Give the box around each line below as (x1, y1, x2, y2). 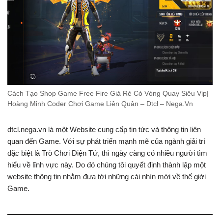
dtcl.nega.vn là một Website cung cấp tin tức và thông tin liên (7, 125, 201, 134)
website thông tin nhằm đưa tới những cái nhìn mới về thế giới (7, 172, 206, 181)
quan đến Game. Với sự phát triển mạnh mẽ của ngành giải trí (7, 137, 205, 146)
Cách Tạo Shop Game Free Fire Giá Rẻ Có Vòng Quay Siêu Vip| (7, 90, 209, 98)
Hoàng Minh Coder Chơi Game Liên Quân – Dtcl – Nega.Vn (7, 100, 193, 108)
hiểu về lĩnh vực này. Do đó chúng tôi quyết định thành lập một (7, 161, 206, 169)
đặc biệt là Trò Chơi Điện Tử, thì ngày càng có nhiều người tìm (7, 149, 207, 158)
